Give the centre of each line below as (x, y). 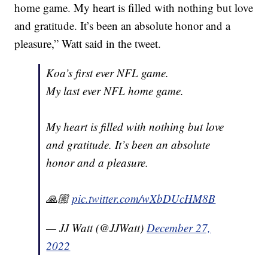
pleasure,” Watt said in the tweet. (88, 44)
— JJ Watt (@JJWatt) (97, 228)
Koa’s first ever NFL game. (108, 73)
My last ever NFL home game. (115, 91)
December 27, (179, 228)
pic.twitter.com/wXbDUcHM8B (144, 199)
